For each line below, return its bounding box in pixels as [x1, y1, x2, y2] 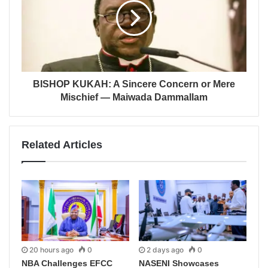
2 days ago [147, 245, 184, 254]
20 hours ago [29, 245, 74, 254]
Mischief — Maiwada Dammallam [60, 92, 208, 102]
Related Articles [22, 138, 102, 151]
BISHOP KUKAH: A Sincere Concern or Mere [33, 78, 235, 89]
